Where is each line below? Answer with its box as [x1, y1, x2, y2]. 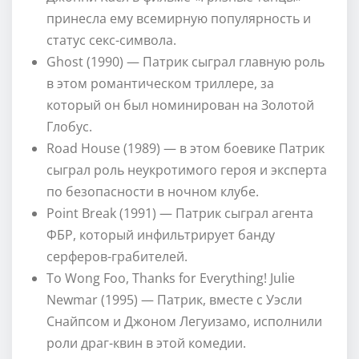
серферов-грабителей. [46, 247, 188, 265]
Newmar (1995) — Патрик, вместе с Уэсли [46, 290, 302, 309]
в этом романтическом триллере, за [46, 74, 274, 92]
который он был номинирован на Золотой [46, 95, 314, 114]
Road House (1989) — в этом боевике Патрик [46, 139, 325, 157]
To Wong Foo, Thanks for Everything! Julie [46, 268, 295, 287]
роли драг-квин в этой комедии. [46, 333, 246, 352]
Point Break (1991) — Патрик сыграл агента [46, 204, 313, 222]
